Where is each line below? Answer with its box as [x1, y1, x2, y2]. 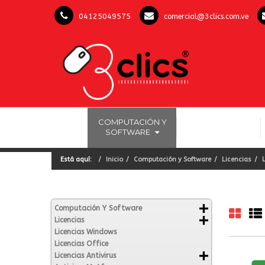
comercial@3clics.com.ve [164, 12, 248, 21]
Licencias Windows [54, 228, 117, 236]
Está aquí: [60, 156, 95, 163]
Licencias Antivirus [54, 251, 116, 260]
